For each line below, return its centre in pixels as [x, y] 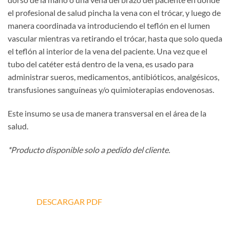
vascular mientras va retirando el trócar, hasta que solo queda [115, 39]
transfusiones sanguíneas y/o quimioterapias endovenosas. [111, 90]
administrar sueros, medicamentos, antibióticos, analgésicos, [113, 77]
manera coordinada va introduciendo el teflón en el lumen [109, 26]
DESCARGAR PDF [69, 202]
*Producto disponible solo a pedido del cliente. [89, 149]
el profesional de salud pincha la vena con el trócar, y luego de [114, 13]
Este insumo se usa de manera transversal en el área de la [107, 113]
